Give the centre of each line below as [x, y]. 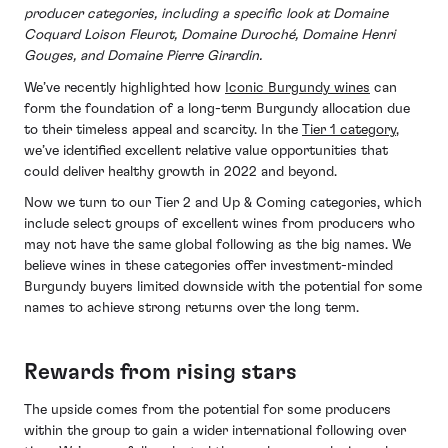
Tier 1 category [349, 129]
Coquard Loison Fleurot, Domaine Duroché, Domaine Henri [209, 35]
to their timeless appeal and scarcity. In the [163, 129]
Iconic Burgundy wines [297, 87]
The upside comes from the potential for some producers [207, 409]
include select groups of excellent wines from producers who [219, 224]
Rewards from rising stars [160, 372]
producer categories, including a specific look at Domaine [206, 14]
